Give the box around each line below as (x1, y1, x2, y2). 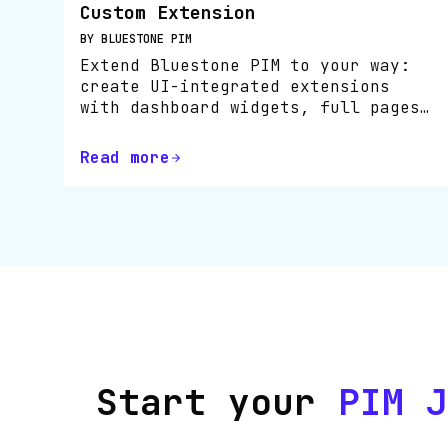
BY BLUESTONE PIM (80, 30, 192, 47)
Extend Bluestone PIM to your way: (80, 54, 410, 76)
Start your (96, 378, 338, 426)
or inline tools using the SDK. (80, 117, 380, 139)
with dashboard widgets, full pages (80, 96, 420, 118)
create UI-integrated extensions (80, 75, 390, 97)
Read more (80, 147, 170, 168)
